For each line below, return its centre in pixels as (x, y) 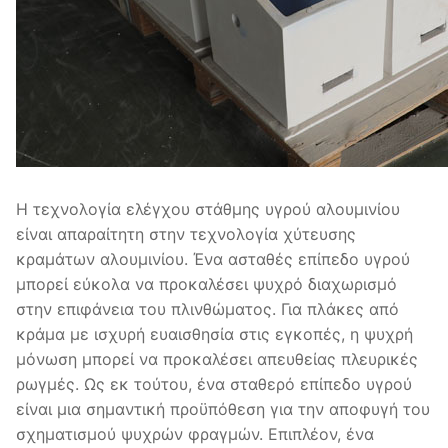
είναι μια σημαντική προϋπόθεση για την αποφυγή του (223, 409)
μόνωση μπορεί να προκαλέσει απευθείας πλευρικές (217, 359)
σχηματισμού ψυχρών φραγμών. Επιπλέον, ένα (195, 434)
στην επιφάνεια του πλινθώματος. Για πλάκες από (207, 309)
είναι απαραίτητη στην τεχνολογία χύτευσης (186, 234)
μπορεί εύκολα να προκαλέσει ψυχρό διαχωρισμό (206, 284)
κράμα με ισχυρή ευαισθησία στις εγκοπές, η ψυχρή (214, 334)
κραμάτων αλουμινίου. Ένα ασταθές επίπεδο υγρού (213, 259)
